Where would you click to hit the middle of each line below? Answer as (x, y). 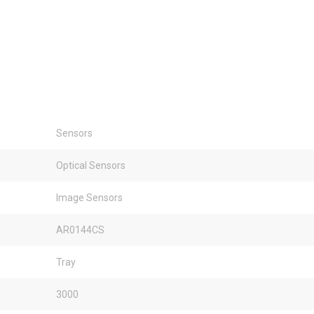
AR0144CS (80, 230)
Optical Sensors (91, 165)
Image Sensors (89, 198)
